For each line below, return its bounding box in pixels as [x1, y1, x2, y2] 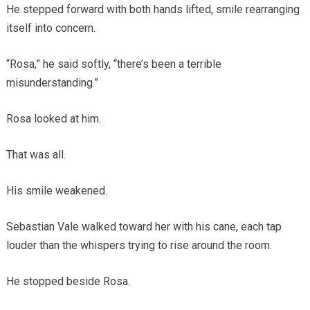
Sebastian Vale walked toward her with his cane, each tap [6, 219, 282, 233]
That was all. [6, 147, 66, 161]
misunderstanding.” [6, 75, 98, 89]
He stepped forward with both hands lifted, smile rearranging [6, 2, 300, 16]
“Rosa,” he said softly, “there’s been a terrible [6, 57, 221, 71]
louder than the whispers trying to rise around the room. [6, 238, 272, 252]
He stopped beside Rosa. [6, 274, 130, 288]
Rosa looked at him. [6, 111, 101, 125]
